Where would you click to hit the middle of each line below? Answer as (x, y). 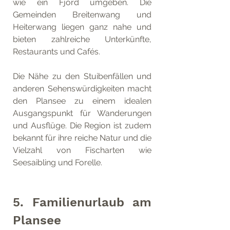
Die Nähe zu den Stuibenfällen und (82, 76)
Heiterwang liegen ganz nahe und (82, 27)
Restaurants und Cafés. (57, 51)
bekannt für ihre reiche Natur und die (82, 138)
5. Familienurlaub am (82, 202)
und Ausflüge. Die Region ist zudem (82, 125)
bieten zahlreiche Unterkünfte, (82, 39)
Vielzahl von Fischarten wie (82, 150)
